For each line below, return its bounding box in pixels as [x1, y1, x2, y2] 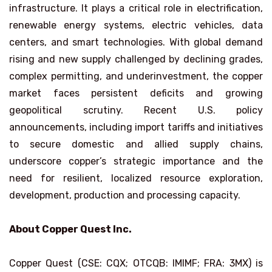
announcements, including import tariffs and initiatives [9, 121, 263, 133]
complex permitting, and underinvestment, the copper [9, 70, 263, 82]
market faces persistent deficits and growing [9, 87, 263, 99]
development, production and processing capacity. [9, 189, 240, 201]
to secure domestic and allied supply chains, [9, 138, 263, 150]
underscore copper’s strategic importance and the [9, 155, 263, 167]
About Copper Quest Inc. [9, 223, 132, 235]
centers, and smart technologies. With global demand [9, 36, 263, 48]
